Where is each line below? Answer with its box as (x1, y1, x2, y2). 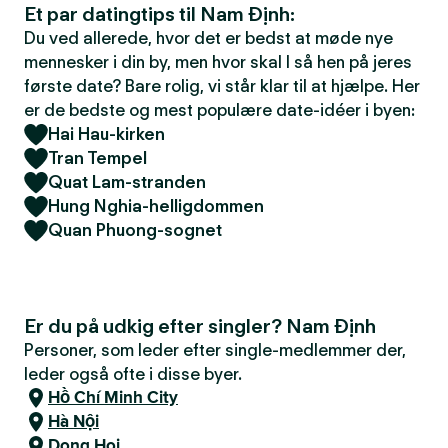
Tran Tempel (48, 148, 147, 168)
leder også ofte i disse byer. (24, 364, 242, 384)
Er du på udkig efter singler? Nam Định (24, 314, 376, 338)
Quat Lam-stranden (48, 172, 206, 192)
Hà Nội (48, 409, 99, 434)
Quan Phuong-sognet (48, 220, 222, 240)
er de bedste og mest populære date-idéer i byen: (24, 100, 415, 120)
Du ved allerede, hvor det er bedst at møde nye (24, 28, 393, 48)
